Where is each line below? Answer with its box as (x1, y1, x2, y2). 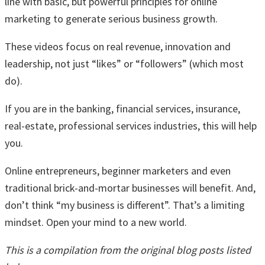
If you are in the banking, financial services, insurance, (5, 101, 240, 115)
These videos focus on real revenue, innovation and (5, 39, 231, 53)
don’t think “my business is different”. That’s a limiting (5, 198, 245, 212)
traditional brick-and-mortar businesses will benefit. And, (5, 180, 256, 195)
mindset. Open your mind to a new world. (5, 215, 187, 229)
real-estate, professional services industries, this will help (5, 118, 257, 132)
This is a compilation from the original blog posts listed (5, 243, 251, 257)
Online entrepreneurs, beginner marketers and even (5, 163, 231, 177)
